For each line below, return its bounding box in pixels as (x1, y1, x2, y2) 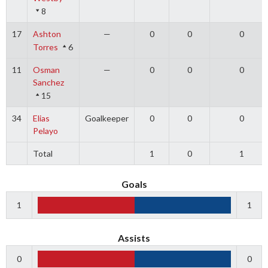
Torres (32, 42, 58, 52)
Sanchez (32, 77, 64, 87)
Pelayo (32, 126, 58, 136)
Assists (118, 232, 150, 243)
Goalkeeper (85, 113, 129, 123)
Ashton (32, 29, 61, 39)
